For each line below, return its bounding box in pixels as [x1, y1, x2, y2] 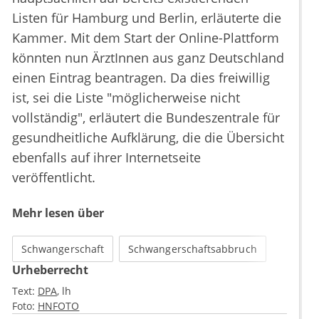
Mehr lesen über [12, 205, 104, 221]
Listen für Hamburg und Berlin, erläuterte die [12, 9, 281, 27]
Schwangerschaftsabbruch [128, 242, 257, 256]
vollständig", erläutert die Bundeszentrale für [12, 109, 280, 127]
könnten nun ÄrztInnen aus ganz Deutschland [12, 49, 284, 67]
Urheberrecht [12, 262, 88, 278]
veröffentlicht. [12, 169, 95, 187]
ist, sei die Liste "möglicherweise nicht [12, 89, 240, 107]
